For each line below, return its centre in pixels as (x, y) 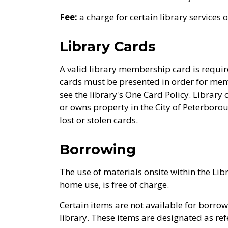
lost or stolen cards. (99, 120)
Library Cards (108, 47)
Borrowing (98, 149)
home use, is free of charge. (114, 184)
